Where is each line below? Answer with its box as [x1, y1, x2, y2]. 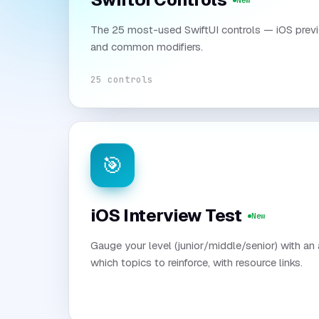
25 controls [90, 73, 153, 85]
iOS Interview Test [90, 204, 242, 226]
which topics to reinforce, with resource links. [90, 256, 303, 269]
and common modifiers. [90, 40, 203, 53]
